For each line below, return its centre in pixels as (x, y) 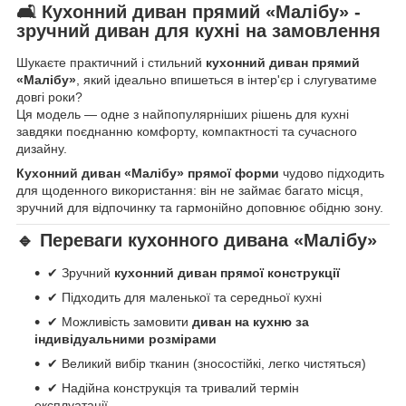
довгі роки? (49, 97)
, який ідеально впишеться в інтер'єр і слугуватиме (227, 80)
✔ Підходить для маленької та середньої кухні (184, 298)
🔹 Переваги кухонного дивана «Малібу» (197, 241)
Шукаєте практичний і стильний (111, 63)
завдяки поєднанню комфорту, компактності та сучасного (187, 132)
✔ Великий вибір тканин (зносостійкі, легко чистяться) (207, 364)
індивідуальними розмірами (126, 339)
